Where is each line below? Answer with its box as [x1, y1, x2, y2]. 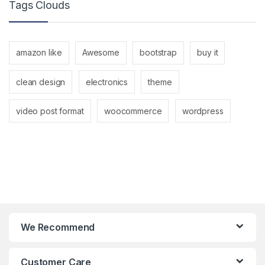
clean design [16, 76, 66, 87]
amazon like [16, 47, 62, 58]
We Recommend [21, 221, 95, 233]
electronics [85, 76, 128, 87]
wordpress [182, 105, 224, 116]
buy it [197, 47, 218, 58]
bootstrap [140, 47, 177, 58]
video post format [16, 105, 84, 116]
